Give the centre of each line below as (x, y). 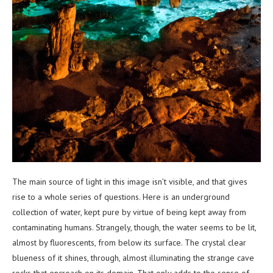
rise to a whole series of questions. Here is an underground (121, 197)
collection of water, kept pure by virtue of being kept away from (129, 212)
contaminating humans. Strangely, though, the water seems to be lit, (134, 227)
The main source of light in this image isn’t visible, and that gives (130, 181)
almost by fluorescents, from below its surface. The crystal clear (129, 242)
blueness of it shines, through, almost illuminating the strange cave (133, 257)
